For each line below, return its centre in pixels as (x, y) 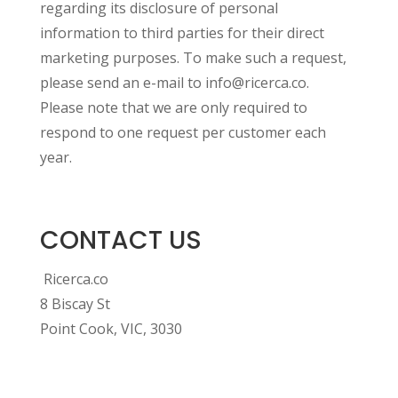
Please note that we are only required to (173, 107)
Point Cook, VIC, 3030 (111, 329)
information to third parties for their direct (182, 33)
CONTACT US (120, 240)
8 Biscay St (75, 304)
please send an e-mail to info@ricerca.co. (174, 83)
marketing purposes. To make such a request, (193, 58)
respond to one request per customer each (183, 132)
